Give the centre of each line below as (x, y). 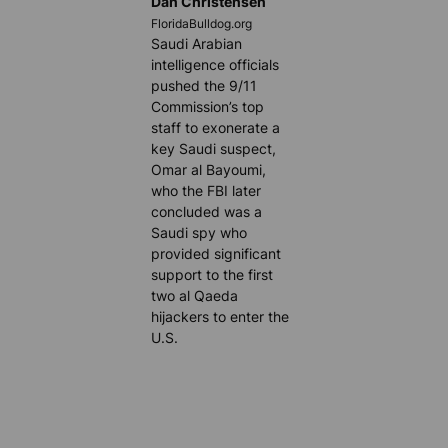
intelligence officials (215, 64)
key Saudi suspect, (214, 148)
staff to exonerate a (216, 127)
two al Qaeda (195, 295)
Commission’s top (208, 106)
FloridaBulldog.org (202, 23)
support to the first (212, 274)
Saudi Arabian (197, 43)
